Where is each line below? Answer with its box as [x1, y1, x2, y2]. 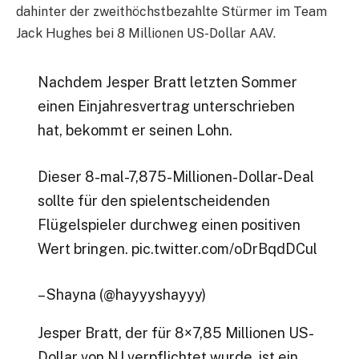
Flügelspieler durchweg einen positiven [37, 216, 301, 233]
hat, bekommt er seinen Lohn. [37, 122, 232, 139]
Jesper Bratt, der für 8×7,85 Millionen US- [37, 325, 314, 342]
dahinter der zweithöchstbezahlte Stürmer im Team [16, 3, 327, 19]
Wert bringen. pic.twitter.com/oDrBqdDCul [37, 240, 317, 257]
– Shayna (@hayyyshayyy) [37, 286, 206, 304]
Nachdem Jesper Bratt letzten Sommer [37, 74, 297, 91]
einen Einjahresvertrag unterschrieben [37, 98, 295, 115]
